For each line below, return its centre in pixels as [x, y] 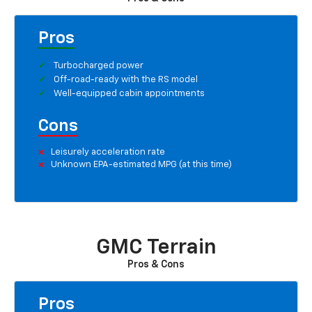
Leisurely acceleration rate [108, 153]
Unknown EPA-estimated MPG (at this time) [141, 165]
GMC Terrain [156, 248]
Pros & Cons [156, 265]
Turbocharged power [99, 66]
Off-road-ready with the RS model [126, 80]
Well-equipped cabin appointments [129, 94]
